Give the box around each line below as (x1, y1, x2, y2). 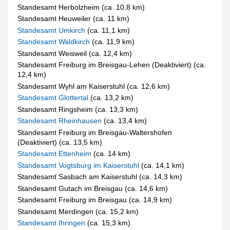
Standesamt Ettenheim (17, 149, 94, 158)
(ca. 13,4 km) (104, 117, 147, 125)
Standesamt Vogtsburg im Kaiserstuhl (17, 161, 142, 169)
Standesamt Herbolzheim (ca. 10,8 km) (17, 3, 145, 11)
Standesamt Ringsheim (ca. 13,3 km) (17, 105, 139, 113)
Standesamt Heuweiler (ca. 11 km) (17, 14, 130, 23)
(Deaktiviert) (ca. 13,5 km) (17, 138, 103, 146)
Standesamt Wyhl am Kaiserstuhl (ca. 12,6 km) (17, 82, 170, 90)
